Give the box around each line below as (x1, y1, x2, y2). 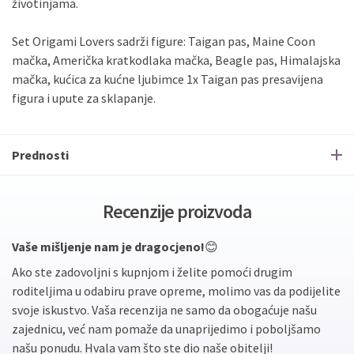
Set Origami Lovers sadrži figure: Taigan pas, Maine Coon (12, 33, 315, 49)
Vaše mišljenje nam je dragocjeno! (12, 239, 205, 254)
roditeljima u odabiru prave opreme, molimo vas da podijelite (12, 283, 341, 299)
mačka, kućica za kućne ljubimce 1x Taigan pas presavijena (12, 71, 323, 87)
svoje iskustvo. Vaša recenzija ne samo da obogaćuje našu (12, 302, 317, 318)
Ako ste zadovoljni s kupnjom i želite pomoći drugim (12, 264, 292, 280)
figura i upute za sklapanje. (12, 90, 156, 106)
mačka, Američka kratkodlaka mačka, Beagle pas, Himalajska (12, 52, 341, 68)
